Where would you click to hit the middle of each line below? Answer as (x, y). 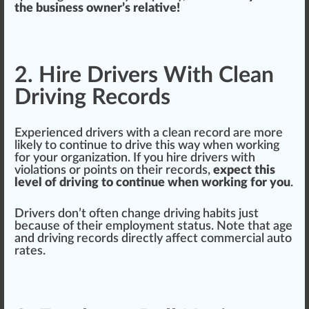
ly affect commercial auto (223, 239)
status (194, 226)
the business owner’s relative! (97, 8)
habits (219, 214)
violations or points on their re (96, 170)
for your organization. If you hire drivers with (135, 158)
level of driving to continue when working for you (152, 183)
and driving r (48, 239)
